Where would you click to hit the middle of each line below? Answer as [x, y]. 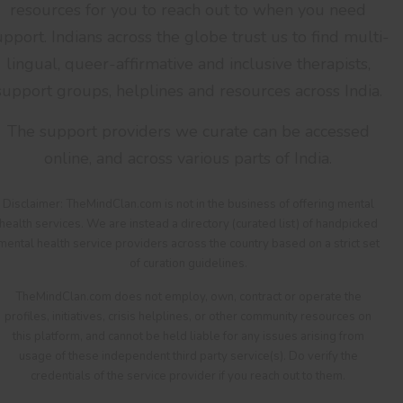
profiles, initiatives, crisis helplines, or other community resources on [188, 316]
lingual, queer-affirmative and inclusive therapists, [188, 63]
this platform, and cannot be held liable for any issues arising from [188, 336]
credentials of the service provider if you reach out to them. [188, 376]
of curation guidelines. [188, 263]
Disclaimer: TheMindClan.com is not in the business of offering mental [188, 204]
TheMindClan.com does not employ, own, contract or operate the [188, 296]
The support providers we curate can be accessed [188, 131]
